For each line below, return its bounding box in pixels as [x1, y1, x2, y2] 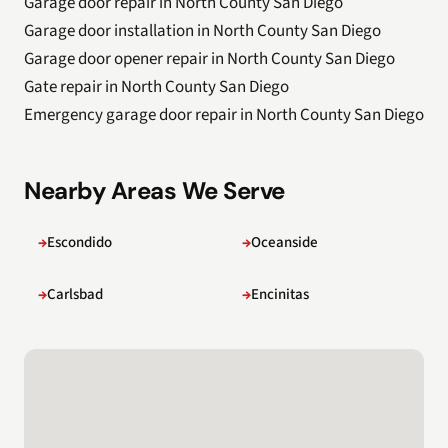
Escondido [47, 232, 112, 253]
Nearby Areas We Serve [24, 175, 285, 206]
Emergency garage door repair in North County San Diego [24, 103, 424, 127]
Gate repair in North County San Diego [24, 75, 289, 99]
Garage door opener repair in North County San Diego [24, 47, 395, 71]
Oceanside [251, 232, 318, 253]
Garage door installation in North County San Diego [24, 19, 381, 43]
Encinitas [251, 284, 309, 305]
